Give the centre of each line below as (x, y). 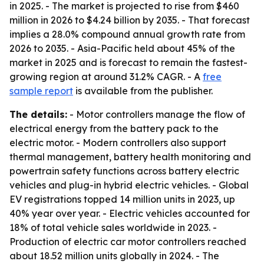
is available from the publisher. (143, 91)
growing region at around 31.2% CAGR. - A (106, 77)
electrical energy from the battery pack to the (114, 128)
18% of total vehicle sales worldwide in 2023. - (113, 227)
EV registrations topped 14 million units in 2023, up (122, 199)
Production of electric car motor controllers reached (128, 242)
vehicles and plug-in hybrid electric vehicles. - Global (129, 185)
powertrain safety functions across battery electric (124, 171)
